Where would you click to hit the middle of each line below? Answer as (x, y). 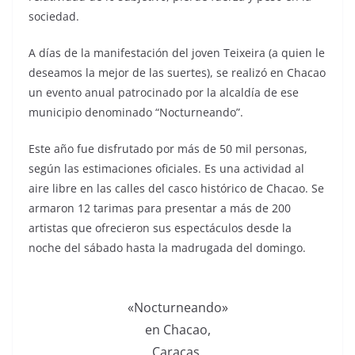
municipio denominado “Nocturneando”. (136, 112)
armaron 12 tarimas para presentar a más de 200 (160, 208)
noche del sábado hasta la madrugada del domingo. (167, 247)
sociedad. (54, 16)
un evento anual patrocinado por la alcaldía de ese (164, 92)
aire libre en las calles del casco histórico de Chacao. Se (176, 188)
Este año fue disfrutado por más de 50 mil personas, (168, 148)
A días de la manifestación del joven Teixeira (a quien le (177, 52)
